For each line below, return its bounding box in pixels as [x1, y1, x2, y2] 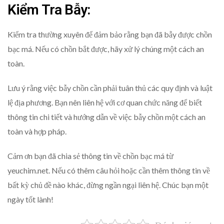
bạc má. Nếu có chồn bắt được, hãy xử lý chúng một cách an [7, 43, 204, 53]
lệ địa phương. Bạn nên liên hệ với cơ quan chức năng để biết [7, 97, 202, 107]
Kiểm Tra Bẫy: [7, 1, 90, 18]
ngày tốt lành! [7, 194, 53, 204]
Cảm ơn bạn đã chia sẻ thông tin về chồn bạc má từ [7, 150, 173, 160]
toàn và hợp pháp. [7, 126, 66, 136]
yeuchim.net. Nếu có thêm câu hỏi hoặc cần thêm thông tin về [7, 165, 210, 175]
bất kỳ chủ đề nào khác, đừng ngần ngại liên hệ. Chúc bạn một [7, 179, 208, 189]
